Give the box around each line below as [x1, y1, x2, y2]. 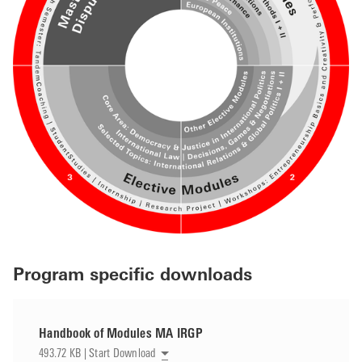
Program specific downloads [13, 267, 252, 284]
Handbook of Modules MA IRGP [39, 328, 203, 341]
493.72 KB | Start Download [39, 348, 156, 360]
